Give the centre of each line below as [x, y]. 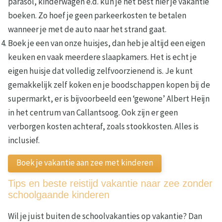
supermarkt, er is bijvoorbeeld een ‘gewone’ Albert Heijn [109, 99]
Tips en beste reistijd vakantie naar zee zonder [110, 184]
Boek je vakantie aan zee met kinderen [85, 163]
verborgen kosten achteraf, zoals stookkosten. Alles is [103, 127]
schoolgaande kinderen [59, 195]
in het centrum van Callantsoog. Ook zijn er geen [93, 113]
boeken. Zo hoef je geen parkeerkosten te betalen [97, 16]
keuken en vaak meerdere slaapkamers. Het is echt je [102, 57]
